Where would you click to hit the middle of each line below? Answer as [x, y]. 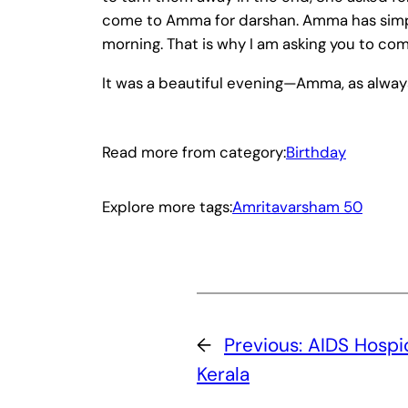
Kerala [223, 373]
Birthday [316, 153]
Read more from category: [194, 153]
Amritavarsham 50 [297, 206]
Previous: [266, 344]
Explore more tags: [167, 206]
